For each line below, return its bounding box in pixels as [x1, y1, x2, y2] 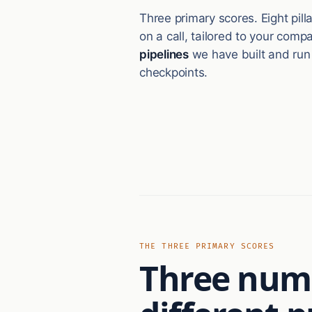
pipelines [139, 47, 189, 61]
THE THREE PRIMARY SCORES [139, 242, 275, 251]
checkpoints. [139, 65, 208, 79]
